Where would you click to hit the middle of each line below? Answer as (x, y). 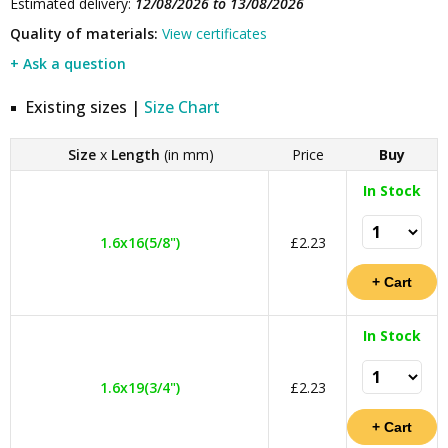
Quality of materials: (84, 33)
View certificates (214, 33)
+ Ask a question (68, 63)
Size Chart (182, 107)
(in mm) (186, 154)
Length (135, 154)
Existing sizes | (84, 107)
